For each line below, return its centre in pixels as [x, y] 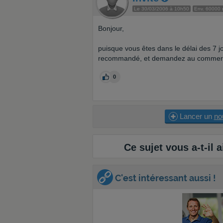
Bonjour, [111, 28]
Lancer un [196, 116]
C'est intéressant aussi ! [165, 178]
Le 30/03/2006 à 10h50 [162, 9]
